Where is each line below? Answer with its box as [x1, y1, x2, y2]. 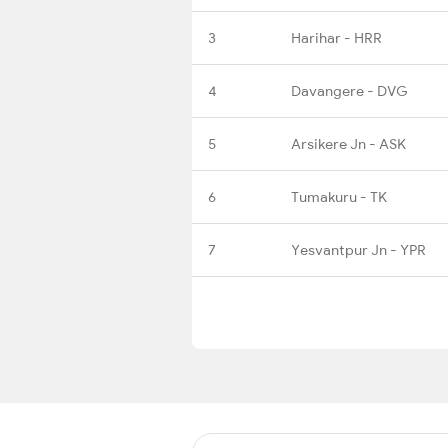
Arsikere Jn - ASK [291, 134, 406, 153]
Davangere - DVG [291, 81, 408, 100]
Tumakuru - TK [291, 187, 387, 206]
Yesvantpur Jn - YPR [291, 240, 426, 259]
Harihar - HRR [291, 28, 382, 47]
